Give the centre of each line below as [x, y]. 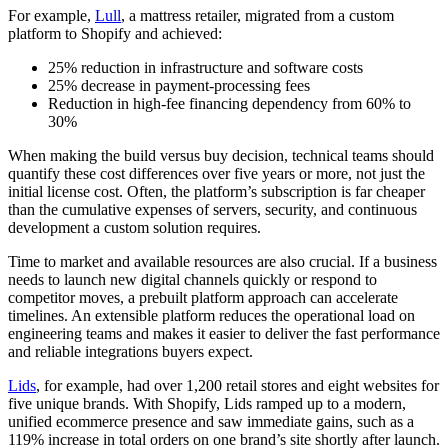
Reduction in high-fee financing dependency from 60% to [229, 103]
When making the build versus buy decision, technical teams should [221, 155]
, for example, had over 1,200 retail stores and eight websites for [237, 385]
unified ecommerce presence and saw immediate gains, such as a [211, 421]
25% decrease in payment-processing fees [179, 85]
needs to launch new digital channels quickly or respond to [192, 279]
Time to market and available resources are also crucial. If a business [222, 261]
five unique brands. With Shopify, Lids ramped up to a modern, [207, 403]
